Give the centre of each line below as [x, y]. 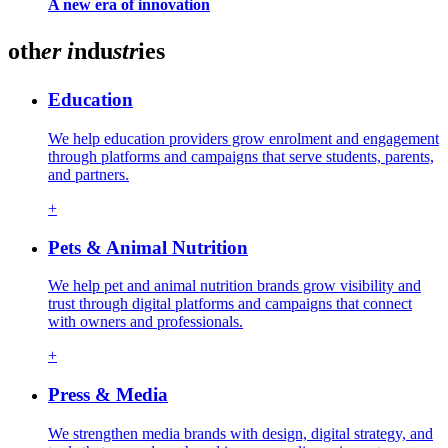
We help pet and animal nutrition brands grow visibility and [234, 286]
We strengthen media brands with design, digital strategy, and [240, 433]
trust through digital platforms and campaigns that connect [230, 304]
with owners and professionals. [145, 322]
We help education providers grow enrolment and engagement [243, 138]
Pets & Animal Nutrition [148, 247]
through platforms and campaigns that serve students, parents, [241, 156]
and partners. [88, 174]
